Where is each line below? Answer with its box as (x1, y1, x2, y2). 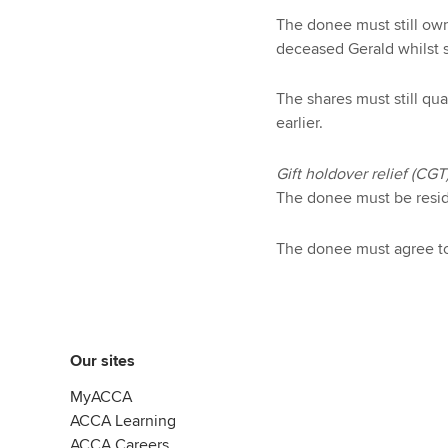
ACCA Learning (70, 410, 176, 431)
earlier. (275, 113, 323, 134)
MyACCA (70, 386, 132, 407)
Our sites (70, 350, 135, 371)
